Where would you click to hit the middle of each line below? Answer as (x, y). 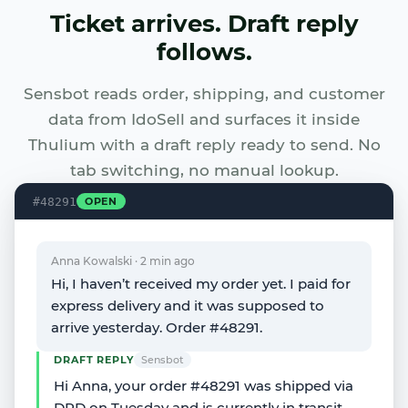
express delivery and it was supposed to (188, 306)
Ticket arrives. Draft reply (204, 24)
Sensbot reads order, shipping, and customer (204, 94)
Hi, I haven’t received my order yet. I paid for (201, 284)
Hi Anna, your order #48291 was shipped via (204, 386)
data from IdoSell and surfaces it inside (204, 119)
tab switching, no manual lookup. (204, 170)
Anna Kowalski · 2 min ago (123, 261)
